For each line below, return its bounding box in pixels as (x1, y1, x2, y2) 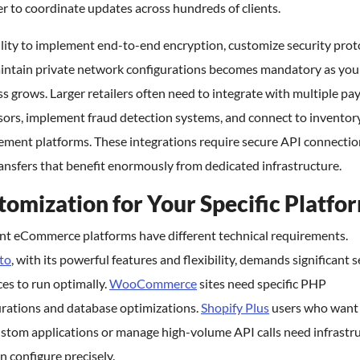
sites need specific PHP (197, 276, 326, 291)
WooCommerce (109, 276, 197, 291)
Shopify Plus (201, 300, 269, 315)
